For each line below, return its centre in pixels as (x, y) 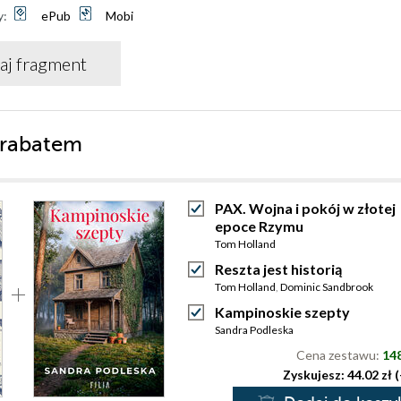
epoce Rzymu (259, 226)
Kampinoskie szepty (282, 312)
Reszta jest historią (278, 269)
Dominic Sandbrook (327, 287)
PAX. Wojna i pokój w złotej (305, 208)
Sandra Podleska (254, 330)
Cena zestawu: (339, 355)
